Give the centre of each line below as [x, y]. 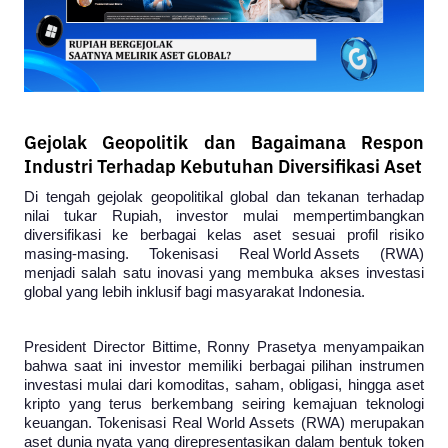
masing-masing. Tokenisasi [131, 254]
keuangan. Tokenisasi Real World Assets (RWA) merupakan [224, 423]
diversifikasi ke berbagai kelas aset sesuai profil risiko [224, 235]
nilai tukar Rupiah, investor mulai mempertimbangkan [224, 216]
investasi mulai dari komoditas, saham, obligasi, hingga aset [224, 385]
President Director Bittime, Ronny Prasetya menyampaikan [224, 347]
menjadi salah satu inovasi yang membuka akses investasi [224, 273]
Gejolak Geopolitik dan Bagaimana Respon [224, 144]
